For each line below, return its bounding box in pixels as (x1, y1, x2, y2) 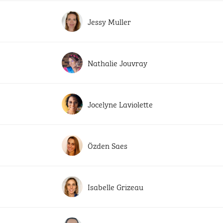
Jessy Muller (88, 15, 131, 27)
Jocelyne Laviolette (88, 98, 153, 110)
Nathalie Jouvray (88, 56, 147, 69)
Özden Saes (88, 139, 127, 151)
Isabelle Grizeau (88, 180, 143, 193)
